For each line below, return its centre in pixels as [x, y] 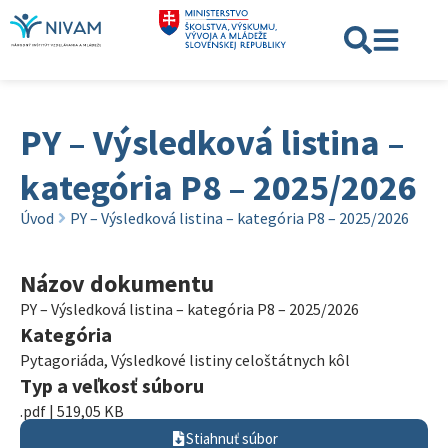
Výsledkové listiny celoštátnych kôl [230, 360]
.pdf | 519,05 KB [72, 411]
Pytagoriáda [62, 360]
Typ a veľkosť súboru [112, 385]
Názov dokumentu [117, 283]
